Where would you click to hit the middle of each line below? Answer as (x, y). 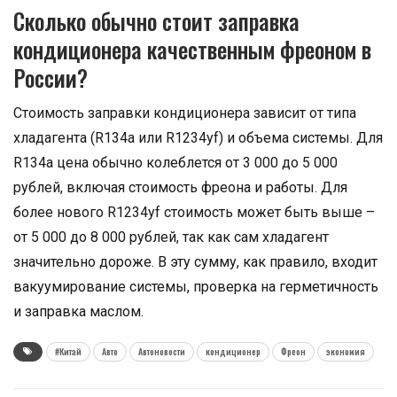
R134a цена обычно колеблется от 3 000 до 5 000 (175, 163)
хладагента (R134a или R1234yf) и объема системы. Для (198, 138)
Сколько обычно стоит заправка (156, 21)
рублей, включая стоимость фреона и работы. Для (180, 187)
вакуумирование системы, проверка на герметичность (196, 287)
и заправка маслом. (78, 311)
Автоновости (162, 351)
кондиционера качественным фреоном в (192, 49)
